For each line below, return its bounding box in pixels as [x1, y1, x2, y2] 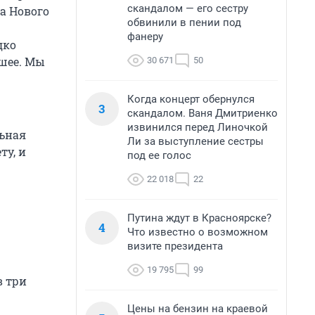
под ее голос [127, 149, 191, 162]
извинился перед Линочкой [127, 121, 268, 134]
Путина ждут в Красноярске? [127, 212, 271, 224]
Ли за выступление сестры [127, 135, 264, 148]
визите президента [127, 240, 223, 252]
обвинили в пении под [127, 16, 241, 29]
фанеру [127, 30, 163, 43]
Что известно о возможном [127, 226, 268, 238]
